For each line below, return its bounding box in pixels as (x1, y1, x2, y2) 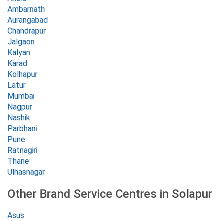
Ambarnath (7, 4, 45, 14)
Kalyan (7, 48, 30, 57)
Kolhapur (7, 70, 37, 79)
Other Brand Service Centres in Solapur (7, 187, 212, 201)
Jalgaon (7, 37, 35, 46)
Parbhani (7, 124, 37, 133)
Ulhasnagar (7, 167, 45, 177)
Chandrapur (7, 26, 46, 36)
